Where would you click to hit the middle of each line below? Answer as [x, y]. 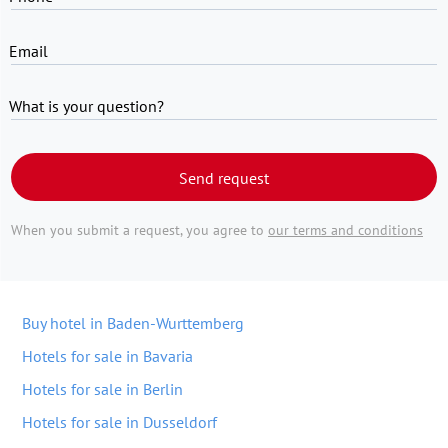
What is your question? [86, 106]
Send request [224, 178]
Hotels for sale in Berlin [102, 389]
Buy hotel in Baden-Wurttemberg [133, 323]
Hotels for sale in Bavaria [107, 356]
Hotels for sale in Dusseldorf [119, 422]
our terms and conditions [345, 230]
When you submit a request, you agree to [139, 230]
